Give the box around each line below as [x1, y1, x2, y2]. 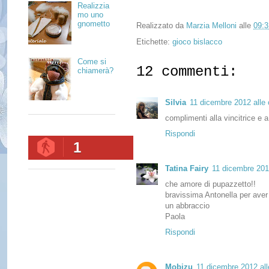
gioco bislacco [172, 37, 222, 46]
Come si [77, 57, 107, 67]
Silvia [165, 97, 186, 107]
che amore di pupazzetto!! [165, 179, 256, 189]
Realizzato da [136, 20, 186, 30]
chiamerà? [77, 66, 114, 76]
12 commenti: [136, 63, 237, 80]
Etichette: [136, 37, 172, 46]
